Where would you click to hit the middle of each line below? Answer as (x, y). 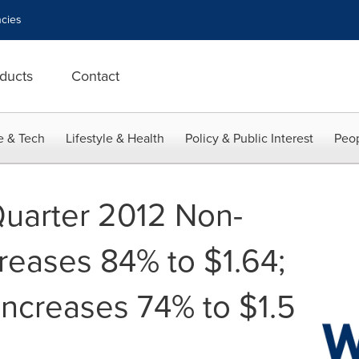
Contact (95, 76)
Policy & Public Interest (249, 138)
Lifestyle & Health (115, 138)
